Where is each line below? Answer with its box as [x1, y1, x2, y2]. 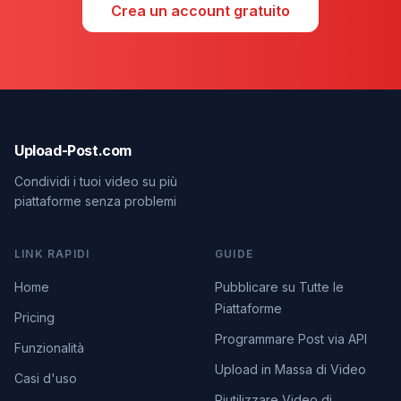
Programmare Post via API [215, 331, 367, 346]
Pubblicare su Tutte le [215, 279, 344, 294]
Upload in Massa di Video [215, 362, 366, 377]
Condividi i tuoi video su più [14, 174, 177, 189]
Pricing [14, 310, 55, 325]
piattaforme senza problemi [14, 193, 176, 209]
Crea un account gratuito [111, 2, 290, 20]
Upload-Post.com [14, 141, 132, 159]
